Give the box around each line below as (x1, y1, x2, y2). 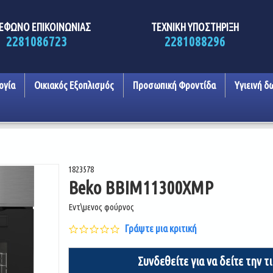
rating (119, 243, 143, 254)
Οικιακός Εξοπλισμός (34, 79, 114, 91)
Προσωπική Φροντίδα (132, 79, 216, 91)
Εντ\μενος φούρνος (68, 202, 135, 212)
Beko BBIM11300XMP (68, 177, 214, 198)
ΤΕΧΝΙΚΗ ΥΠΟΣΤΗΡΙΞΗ (151, 21, 239, 33)
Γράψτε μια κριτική (125, 222, 197, 234)
